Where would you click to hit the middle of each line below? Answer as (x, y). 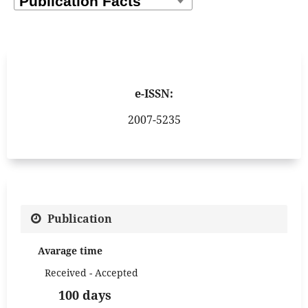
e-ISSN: (154, 94)
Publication (80, 218)
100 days (85, 295)
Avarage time (70, 251)
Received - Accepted (91, 273)
